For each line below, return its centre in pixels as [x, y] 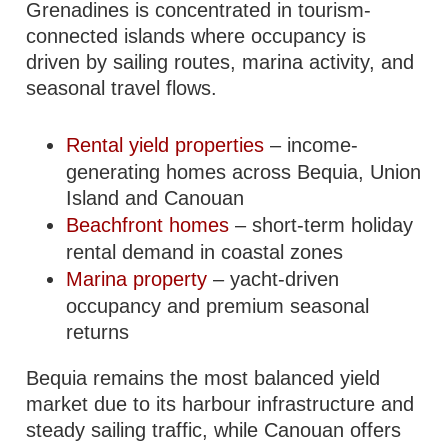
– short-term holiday [321, 225]
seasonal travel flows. [122, 88]
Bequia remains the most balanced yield [203, 378]
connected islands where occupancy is [196, 36]
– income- [311, 145]
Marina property [137, 279]
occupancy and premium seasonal [218, 306]
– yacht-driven [273, 279]
